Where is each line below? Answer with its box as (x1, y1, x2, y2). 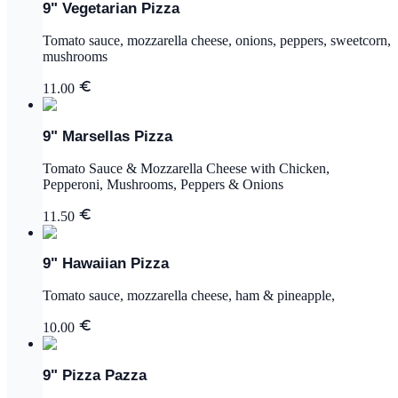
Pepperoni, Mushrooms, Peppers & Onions (43, 176, 283, 192)
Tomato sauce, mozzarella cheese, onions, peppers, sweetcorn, (43, 32, 391, 48)
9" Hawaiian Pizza (43, 255, 169, 273)
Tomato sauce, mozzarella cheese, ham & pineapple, (43, 288, 335, 304)
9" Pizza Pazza (43, 366, 147, 384)
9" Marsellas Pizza (43, 127, 172, 145)
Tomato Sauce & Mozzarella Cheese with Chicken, (43, 160, 330, 176)
